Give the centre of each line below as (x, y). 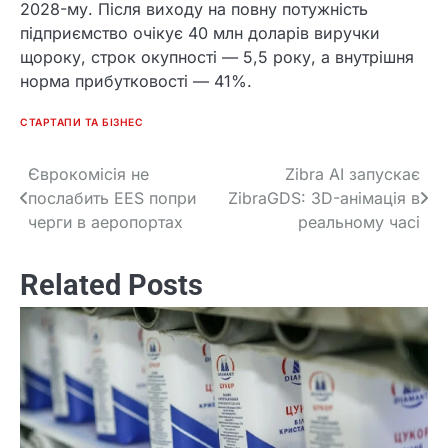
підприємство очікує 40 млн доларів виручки (200, 32)
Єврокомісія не (88, 173)
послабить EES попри (112, 197)
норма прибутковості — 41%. (136, 80)
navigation (75, 214)
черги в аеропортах (105, 221)
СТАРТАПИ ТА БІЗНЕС (81, 121)
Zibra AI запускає (352, 173)
